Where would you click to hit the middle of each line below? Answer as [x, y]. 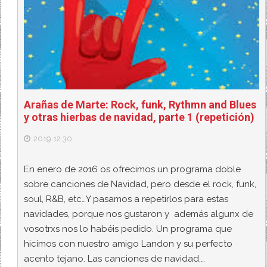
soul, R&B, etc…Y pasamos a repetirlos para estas [126, 199]
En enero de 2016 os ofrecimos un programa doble [133, 169]
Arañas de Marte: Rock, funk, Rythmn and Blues [140, 105]
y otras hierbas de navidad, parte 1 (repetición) [139, 117]
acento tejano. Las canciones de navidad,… [115, 258]
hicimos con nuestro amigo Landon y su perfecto [128, 243]
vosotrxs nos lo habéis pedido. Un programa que [128, 229]
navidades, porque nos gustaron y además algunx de [139, 214]
